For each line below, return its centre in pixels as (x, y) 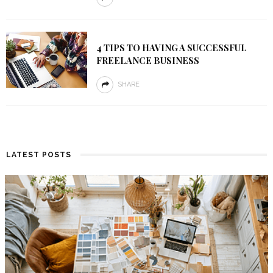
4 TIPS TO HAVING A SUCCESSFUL (171, 48)
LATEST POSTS (39, 155)
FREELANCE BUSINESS (147, 60)
